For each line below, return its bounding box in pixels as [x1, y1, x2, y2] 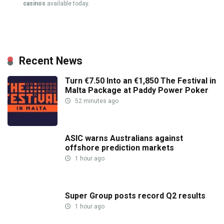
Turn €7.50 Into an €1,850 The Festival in [65, 75, 216, 85]
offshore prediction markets [65, 142, 174, 152]
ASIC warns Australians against [65, 133, 183, 143]
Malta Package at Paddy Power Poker [65, 85, 208, 95]
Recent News [19, 54, 82, 67]
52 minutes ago [73, 97, 118, 104]
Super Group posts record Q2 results [65, 190, 205, 200]
